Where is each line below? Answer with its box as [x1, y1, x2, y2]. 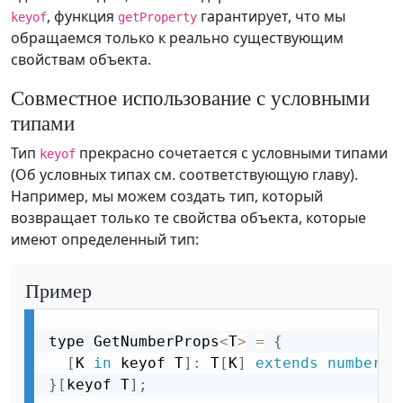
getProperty [118, 10, 197, 25]
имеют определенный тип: [11, 229, 199, 250]
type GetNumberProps [49, 333, 219, 351]
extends [255, 354, 318, 372]
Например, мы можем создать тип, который [11, 186, 323, 207]
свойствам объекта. [11, 49, 151, 70]
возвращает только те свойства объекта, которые [11, 208, 366, 228]
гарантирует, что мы [197, 6, 345, 27]
